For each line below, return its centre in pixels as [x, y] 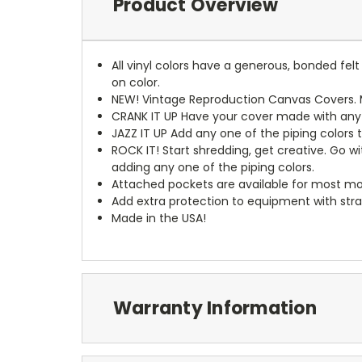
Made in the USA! [159, 218]
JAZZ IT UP [140, 133]
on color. [136, 82]
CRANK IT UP [145, 116]
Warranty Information [215, 308]
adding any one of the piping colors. [213, 167]
